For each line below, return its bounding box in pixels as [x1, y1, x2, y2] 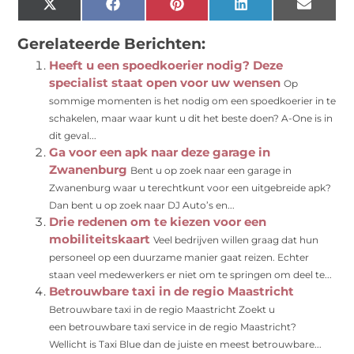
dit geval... [49, 130, 97, 142]
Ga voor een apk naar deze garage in [49, 145, 271, 160]
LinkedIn [247, 2, 299, 17]
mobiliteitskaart [49, 232, 151, 247]
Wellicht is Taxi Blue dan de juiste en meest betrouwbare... [49, 338, 322, 351]
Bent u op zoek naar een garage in [130, 164, 292, 177]
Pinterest [183, 2, 237, 17]
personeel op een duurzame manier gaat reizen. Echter [49, 251, 310, 264]
